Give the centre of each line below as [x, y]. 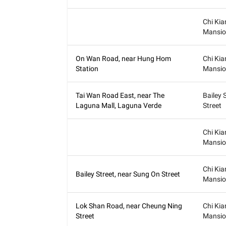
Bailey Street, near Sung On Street [128, 174]
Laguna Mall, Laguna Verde [119, 105]
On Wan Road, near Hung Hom [124, 59]
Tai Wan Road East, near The [120, 95]
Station [87, 69]
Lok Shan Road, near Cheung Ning [129, 206]
